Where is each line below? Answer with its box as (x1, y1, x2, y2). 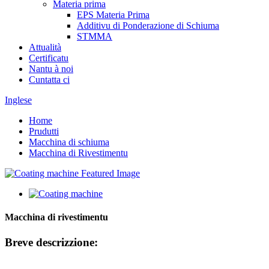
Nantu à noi (29, 64, 73, 74)
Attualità (29, 42, 61, 52)
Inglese (5, 95, 32, 105)
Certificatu (29, 53, 68, 63)
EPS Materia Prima (77, 10, 150, 20)
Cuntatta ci (29, 74, 70, 85)
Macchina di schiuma (29, 137, 109, 147)
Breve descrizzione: (5, 235, 98, 249)
